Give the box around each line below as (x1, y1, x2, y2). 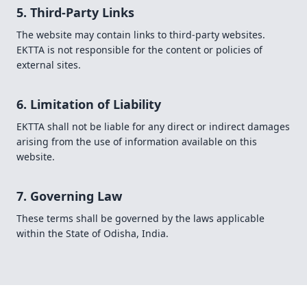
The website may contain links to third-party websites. (16, 28, 265, 41)
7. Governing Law (16, 188, 122, 204)
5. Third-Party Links (16, 4, 134, 21)
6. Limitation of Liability (16, 96, 161, 112)
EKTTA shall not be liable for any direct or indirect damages (16, 120, 290, 133)
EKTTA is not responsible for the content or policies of (16, 43, 262, 56)
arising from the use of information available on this (16, 135, 257, 148)
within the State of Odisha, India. (16, 227, 169, 240)
